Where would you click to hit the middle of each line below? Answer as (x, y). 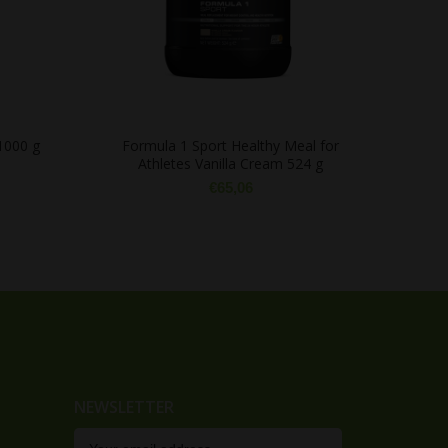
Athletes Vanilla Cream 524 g (230, 163)
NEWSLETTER (124, 407)
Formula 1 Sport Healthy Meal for (230, 145)
